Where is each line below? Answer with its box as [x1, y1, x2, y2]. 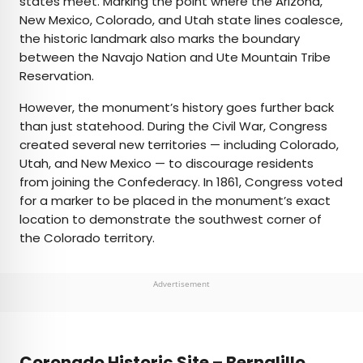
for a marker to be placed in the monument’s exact [19, 192, 331, 210]
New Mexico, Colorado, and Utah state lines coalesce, [19, 11, 343, 29]
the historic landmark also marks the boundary [19, 30, 300, 48]
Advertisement [153, 278, 210, 290]
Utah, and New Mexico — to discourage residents [19, 155, 314, 173]
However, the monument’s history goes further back [19, 99, 334, 117]
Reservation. [19, 67, 97, 85]
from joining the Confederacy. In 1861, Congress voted [19, 173, 343, 191]
